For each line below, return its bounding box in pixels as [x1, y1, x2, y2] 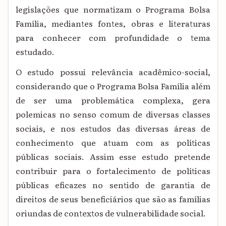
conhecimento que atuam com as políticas [16, 136, 210, 149]
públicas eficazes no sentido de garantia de [16, 179, 210, 191]
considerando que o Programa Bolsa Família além [16, 80, 210, 92]
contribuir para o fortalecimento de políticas [16, 164, 210, 177]
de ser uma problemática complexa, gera [16, 94, 210, 106]
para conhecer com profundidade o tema [16, 31, 210, 44]
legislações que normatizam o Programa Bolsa [16, 3, 210, 16]
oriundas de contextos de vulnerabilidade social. [16, 207, 206, 219]
